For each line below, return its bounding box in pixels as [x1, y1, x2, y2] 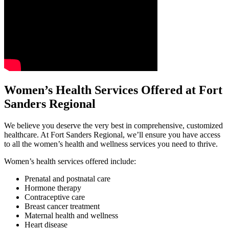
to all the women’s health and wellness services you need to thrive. [4, 139, 220, 148]
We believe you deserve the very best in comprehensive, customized [4, 121, 223, 130]
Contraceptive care [25, 192, 87, 201]
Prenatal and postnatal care [25, 174, 112, 183]
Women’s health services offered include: [4, 156, 136, 166]
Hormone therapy [25, 183, 81, 192]
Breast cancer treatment [25, 201, 102, 211]
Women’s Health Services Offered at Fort [4, 83, 222, 97]
